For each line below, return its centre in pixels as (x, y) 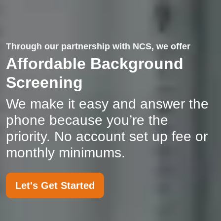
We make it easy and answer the (107, 104)
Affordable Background (95, 64)
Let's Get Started (55, 186)
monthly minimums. (66, 153)
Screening (44, 83)
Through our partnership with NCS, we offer (98, 47)
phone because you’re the (87, 120)
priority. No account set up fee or (107, 137)
